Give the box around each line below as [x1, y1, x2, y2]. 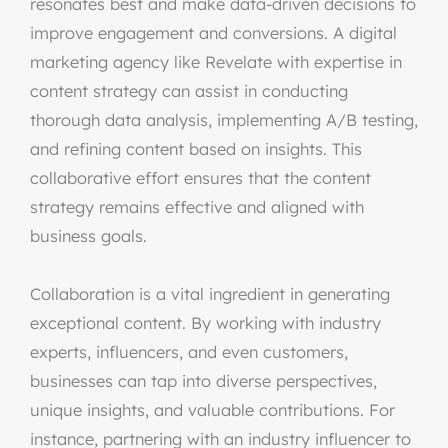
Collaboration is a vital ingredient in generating [30, 284, 390, 304]
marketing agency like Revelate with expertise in [30, 52, 402, 72]
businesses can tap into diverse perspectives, [30, 371, 377, 391]
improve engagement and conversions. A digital [30, 23, 397, 43]
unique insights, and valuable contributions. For [30, 400, 395, 420]
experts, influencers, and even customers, [30, 342, 348, 362]
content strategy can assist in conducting [30, 81, 348, 101]
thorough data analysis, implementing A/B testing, [30, 110, 418, 130]
